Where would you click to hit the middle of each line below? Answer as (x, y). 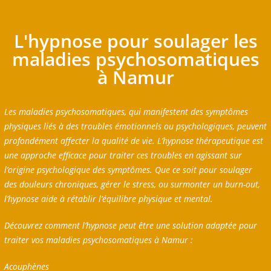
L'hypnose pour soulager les (135, 41)
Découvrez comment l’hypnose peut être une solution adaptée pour (130, 226)
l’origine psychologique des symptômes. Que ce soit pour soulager (128, 170)
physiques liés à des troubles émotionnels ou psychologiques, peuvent (135, 126)
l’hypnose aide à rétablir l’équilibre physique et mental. (109, 199)
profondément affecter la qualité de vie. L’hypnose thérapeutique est (133, 141)
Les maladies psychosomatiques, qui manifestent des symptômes (126, 112)
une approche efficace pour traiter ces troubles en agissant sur (123, 155)
